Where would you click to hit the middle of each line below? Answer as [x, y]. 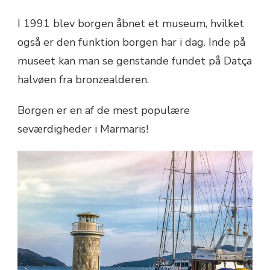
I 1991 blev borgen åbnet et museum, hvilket [131, 24]
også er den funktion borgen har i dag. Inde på [131, 42]
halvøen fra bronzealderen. [83, 80]
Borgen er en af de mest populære [104, 111]
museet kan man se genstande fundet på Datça [135, 61]
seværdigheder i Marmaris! [83, 129]
